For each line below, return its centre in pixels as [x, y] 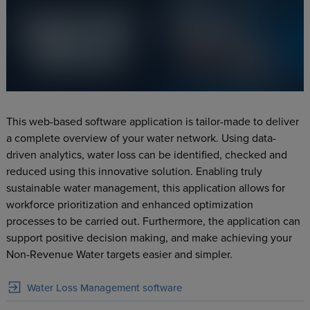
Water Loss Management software [104, 288]
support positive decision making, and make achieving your [149, 238]
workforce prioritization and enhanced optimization [129, 204]
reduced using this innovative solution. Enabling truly [134, 171]
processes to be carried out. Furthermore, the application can [153, 221]
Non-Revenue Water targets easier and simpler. [119, 254]
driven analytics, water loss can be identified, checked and [146, 155]
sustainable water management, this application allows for [145, 188]
